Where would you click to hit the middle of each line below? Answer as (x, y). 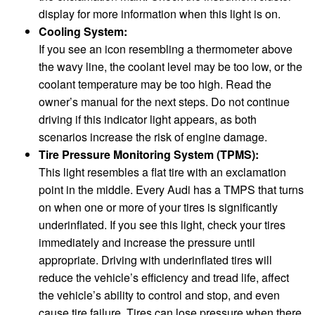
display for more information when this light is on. (160, 13)
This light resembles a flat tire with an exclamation (162, 172)
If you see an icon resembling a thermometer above (166, 49)
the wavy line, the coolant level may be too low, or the (171, 66)
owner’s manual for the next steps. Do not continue (164, 101)
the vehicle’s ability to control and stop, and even (159, 295)
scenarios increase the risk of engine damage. (153, 136)
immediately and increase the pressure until (147, 242)
